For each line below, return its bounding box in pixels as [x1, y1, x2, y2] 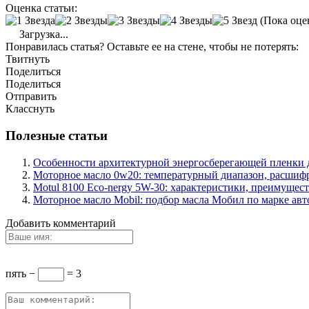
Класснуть [6, 103, 54, 115]
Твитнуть [6, 53, 50, 66]
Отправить [6, 90, 57, 103]
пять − [6, 267, 38, 279]
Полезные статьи [6, 128, 108, 143]
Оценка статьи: [6, 2, 77, 14]
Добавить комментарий [6, 217, 116, 229]
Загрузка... [17, 28, 68, 41]
